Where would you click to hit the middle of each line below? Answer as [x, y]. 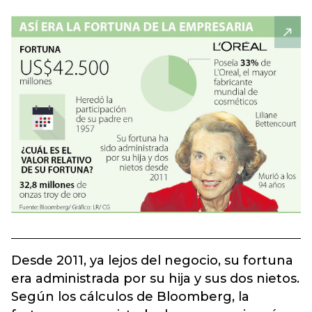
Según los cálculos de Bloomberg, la [130, 297]
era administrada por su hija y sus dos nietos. [155, 279]
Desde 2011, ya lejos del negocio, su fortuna [152, 260]
